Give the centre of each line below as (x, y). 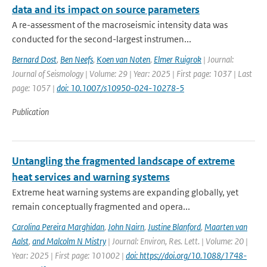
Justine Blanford (174, 227)
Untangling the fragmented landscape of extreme (123, 161)
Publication (30, 112)
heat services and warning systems (91, 177)
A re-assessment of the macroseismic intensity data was (120, 25)
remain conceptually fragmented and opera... (101, 207)
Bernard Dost (34, 59)
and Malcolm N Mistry (69, 241)
